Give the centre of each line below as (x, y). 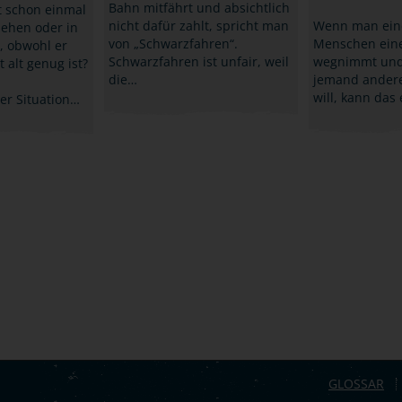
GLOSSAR (356, 383)
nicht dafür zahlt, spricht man (198, 25)
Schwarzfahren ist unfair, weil (198, 61)
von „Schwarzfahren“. (173, 43)
